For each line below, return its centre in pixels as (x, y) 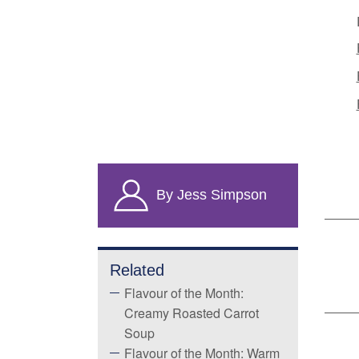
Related (137, 270)
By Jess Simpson (211, 194)
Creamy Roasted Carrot (192, 313)
